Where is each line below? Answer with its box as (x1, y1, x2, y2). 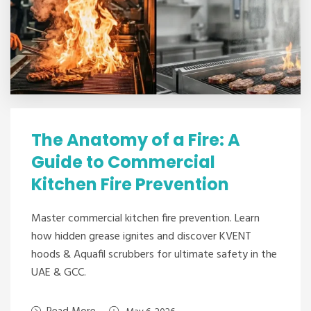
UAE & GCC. (31, 264, 86, 282)
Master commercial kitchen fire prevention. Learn (31, 210, 260, 228)
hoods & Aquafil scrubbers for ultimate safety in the (31, 246, 277, 264)
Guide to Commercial (31, 151, 215, 174)
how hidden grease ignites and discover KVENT (31, 228, 251, 246)
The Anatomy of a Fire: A (31, 128, 240, 151)
